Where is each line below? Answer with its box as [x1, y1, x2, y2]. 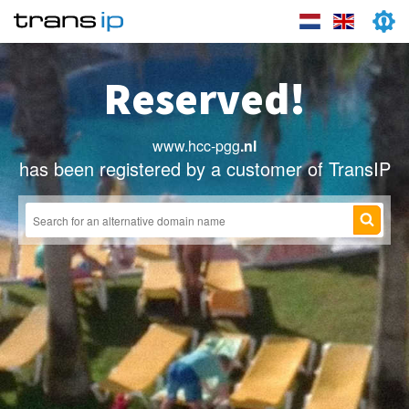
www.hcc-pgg [152, 135, 240, 156]
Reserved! [103, 71, 306, 126]
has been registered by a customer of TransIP [18, 155, 391, 182]
